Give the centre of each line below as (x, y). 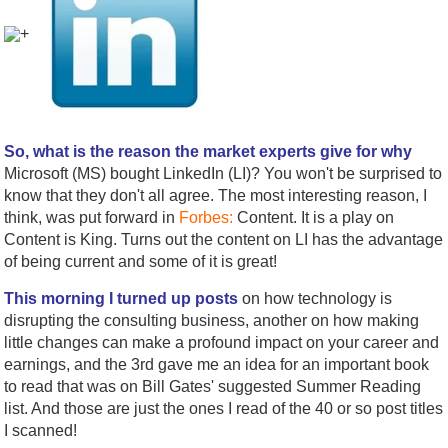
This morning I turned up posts (121, 298)
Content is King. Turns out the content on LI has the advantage (224, 239)
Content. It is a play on (314, 217)
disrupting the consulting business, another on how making (212, 320)
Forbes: (206, 217)
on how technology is (315, 298)
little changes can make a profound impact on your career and (222, 342)
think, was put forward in (92, 217)
